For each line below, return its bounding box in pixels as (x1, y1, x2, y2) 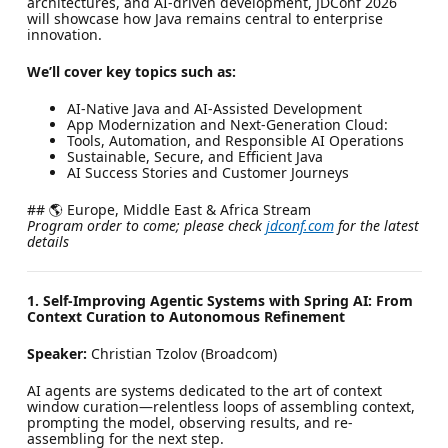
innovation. (26, 24, 102, 44)
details (26, 231, 69, 251)
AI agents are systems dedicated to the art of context (26, 380, 382, 400)
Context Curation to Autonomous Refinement (26, 306, 345, 326)
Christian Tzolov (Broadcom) (86, 343, 277, 363)
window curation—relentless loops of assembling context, (26, 396, 415, 416)
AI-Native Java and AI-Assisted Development (66, 98, 362, 118)
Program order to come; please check (26, 215, 266, 235)
